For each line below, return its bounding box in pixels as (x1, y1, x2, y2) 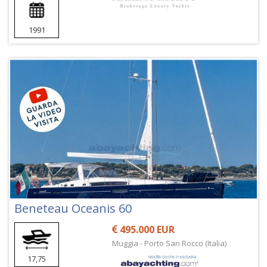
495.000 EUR (117, 223, 175, 237)
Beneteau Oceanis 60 (14, 200, 132, 217)
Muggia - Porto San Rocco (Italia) (112, 238, 227, 249)
